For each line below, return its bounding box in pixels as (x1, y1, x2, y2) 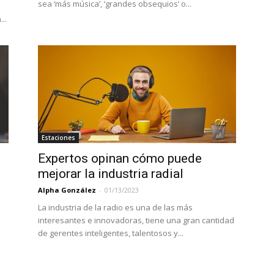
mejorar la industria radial (38, 166, 183, 181)
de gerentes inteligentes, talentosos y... (38, 228, 183, 239)
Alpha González (38, 185, 96, 194)
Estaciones (42, 133, 75, 142)
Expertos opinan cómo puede (38, 151, 202, 166)
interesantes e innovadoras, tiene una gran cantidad (38, 215, 234, 226)
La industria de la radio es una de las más (38, 202, 193, 213)
